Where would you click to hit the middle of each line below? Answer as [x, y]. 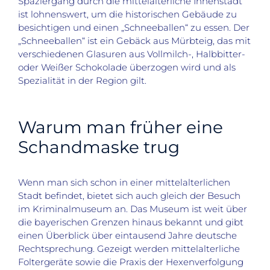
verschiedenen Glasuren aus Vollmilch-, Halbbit [124, 54]
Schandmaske [79, 147]
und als [218, 67]
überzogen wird [164, 67]
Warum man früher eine [121, 127]
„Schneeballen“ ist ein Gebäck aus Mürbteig [115, 41]
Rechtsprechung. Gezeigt [76, 248]
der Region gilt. [111, 81]
